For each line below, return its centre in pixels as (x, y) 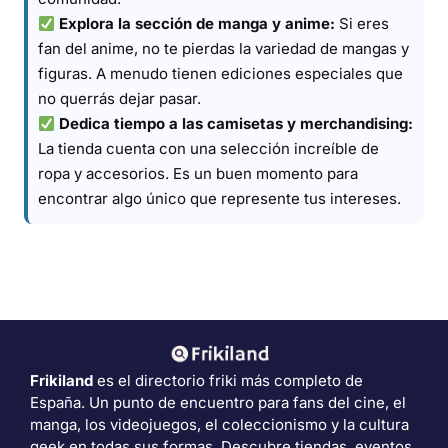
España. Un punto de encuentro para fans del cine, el (218, 402)
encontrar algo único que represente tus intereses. (219, 198)
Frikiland (61, 380)
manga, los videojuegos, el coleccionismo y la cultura (219, 424)
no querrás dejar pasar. (119, 98)
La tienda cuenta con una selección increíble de (208, 148)
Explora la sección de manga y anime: (197, 23)
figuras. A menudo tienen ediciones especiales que (220, 73)
